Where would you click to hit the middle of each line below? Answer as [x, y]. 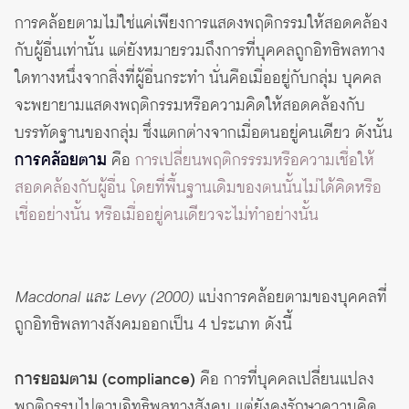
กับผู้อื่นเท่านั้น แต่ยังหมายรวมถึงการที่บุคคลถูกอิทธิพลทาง [200, 52]
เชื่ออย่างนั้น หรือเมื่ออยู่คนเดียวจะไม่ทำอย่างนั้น [167, 216]
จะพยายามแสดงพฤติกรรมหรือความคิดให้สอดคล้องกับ [190, 106]
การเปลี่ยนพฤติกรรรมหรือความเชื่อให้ [255, 161]
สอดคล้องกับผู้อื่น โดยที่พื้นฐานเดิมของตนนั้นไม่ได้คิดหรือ [198, 189]
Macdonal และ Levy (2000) [104, 298]
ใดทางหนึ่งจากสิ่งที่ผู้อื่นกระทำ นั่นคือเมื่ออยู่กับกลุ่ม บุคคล [198, 79]
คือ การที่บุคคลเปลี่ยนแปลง [285, 380]
